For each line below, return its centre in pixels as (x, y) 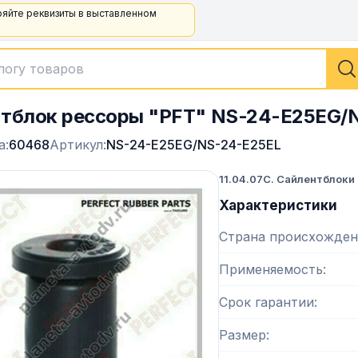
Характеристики (278, 205)
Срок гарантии (267, 302)
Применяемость (271, 269)
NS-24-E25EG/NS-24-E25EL (194, 145)
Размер (243, 335)
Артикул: (78, 145)
